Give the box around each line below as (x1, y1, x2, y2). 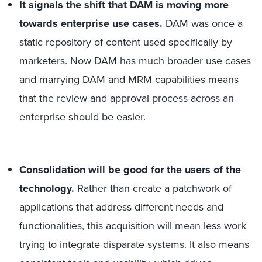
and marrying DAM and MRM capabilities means (19, 72, 239, 87)
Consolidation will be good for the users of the (19, 162, 241, 177)
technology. (19, 181, 77, 196)
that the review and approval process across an (19, 91, 234, 106)
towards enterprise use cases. (19, 16, 163, 31)
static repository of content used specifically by (19, 35, 232, 50)
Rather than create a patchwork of (77, 181, 232, 196)
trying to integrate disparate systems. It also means (19, 237, 249, 252)
